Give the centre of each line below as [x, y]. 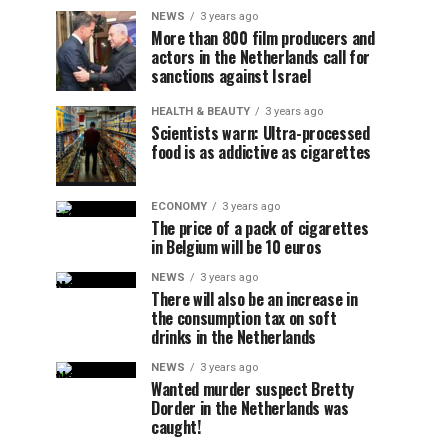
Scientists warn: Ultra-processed [260, 133]
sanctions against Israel [231, 76]
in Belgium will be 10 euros [236, 247]
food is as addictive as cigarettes [261, 152]
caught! [176, 427]
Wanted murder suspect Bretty [253, 389]
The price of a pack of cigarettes [260, 228]
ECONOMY [179, 206]
